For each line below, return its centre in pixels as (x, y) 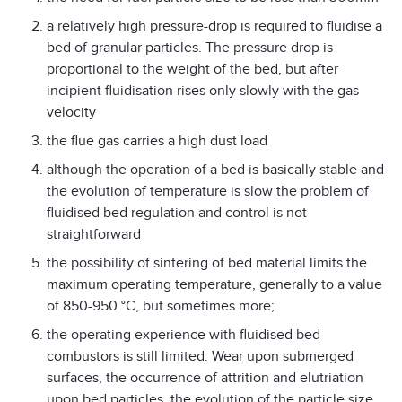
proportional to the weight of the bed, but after (192, 69)
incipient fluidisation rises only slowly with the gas (203, 90)
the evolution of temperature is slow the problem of (208, 191)
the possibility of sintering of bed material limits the (207, 262)
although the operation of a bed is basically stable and (215, 169)
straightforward (94, 234)
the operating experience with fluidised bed (184, 334)
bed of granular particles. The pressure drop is (190, 47)
